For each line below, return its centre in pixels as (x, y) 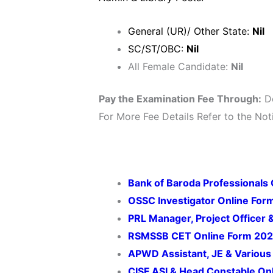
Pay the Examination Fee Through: (180, 98)
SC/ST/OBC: (157, 48)
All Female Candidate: (179, 66)
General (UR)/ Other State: (190, 31)
